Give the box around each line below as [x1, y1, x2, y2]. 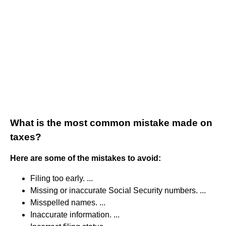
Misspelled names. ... [30, 198, 105, 207]
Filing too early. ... [30, 174, 93, 183]
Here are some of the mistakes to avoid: [10, 153, 161, 162]
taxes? [10, 131, 41, 142]
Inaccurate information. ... [30, 210, 120, 219]
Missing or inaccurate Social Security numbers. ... [30, 186, 206, 195]
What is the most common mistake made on [10, 117, 212, 128]
